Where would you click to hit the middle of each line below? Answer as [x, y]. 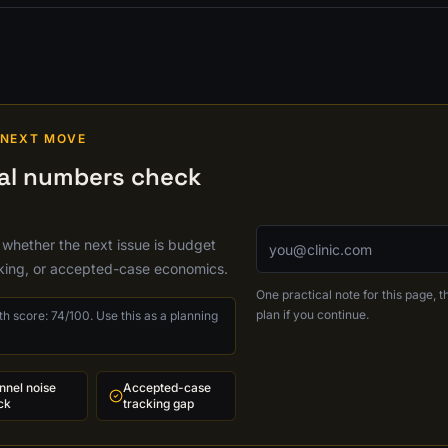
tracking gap [159, 403]
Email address [307, 236]
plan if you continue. [312, 314]
